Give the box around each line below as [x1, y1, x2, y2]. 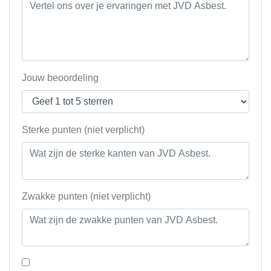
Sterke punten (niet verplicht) [22, 125, 145, 135]
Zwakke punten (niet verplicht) [22, 191, 151, 202]
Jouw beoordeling [22, 73, 99, 83]
